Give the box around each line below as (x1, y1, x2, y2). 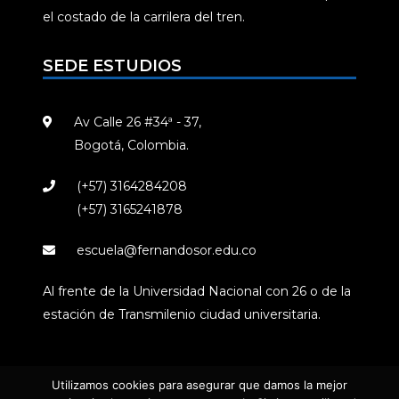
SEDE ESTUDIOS (43, 55, 182, 76)
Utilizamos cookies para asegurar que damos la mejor (52, 378, 347, 392)
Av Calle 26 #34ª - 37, (74, 113, 201, 130)
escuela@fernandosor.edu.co (77, 241, 256, 258)
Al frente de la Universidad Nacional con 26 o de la (43, 282, 351, 299)
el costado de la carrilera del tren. (43, 8, 245, 25)
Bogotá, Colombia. (74, 136, 189, 153)
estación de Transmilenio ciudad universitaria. (43, 305, 321, 322)
